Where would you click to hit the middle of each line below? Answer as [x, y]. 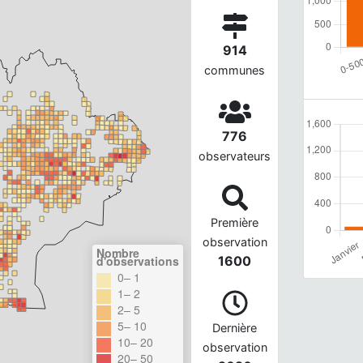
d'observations [137, 261]
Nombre [117, 252]
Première [235, 222]
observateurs [235, 156]
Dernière [235, 327]
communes [235, 70]
